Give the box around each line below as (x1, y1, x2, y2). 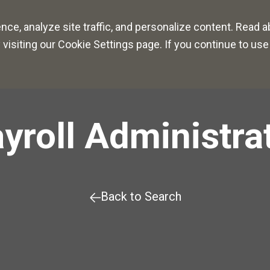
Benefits (139, 14, 182, 27)
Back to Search (101, 189, 181, 204)
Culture (69, 14, 107, 27)
